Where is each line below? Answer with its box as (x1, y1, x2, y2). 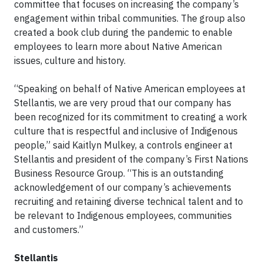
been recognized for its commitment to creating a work (14, 111, 247, 123)
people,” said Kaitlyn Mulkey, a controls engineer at (14, 139, 232, 151)
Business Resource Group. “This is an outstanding (14, 167, 224, 180)
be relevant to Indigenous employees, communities (14, 210, 232, 222)
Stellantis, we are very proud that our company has (14, 97, 231, 109)
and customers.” (14, 224, 83, 236)
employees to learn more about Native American (14, 41, 222, 53)
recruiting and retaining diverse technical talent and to (14, 195, 243, 208)
